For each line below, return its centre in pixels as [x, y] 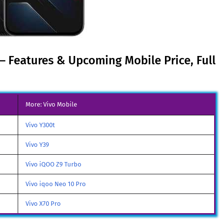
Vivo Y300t [40, 125]
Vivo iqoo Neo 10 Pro [56, 184]
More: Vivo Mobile [51, 104]
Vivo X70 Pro [43, 204]
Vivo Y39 [37, 145]
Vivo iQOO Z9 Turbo [54, 164]
